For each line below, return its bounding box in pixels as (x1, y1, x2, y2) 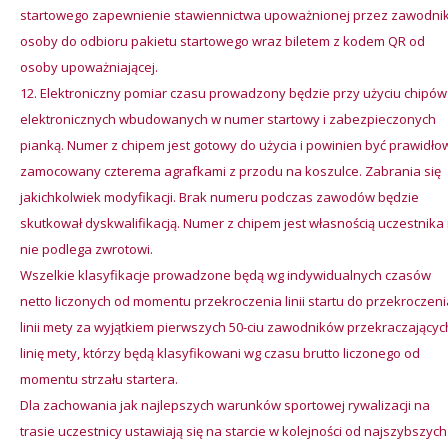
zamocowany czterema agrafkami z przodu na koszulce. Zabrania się (20, 162, 441, 180)
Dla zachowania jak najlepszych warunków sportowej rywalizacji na (20, 396, 430, 414)
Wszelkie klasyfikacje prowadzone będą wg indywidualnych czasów (20, 266, 431, 284)
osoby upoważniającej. (20, 58, 158, 76)
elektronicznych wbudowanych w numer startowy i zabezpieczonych (20, 110, 436, 128)
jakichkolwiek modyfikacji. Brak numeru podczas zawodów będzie (20, 188, 419, 206)
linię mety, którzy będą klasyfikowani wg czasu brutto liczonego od (20, 344, 420, 362)
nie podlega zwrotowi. (20, 240, 153, 258)
